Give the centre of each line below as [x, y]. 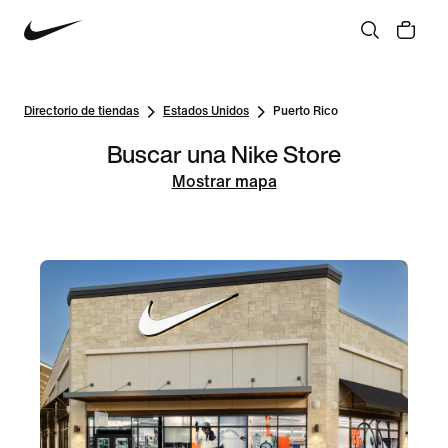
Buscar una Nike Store [224, 154]
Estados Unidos [206, 111]
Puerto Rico [305, 111]
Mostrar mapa [224, 181]
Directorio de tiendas [81, 111]
